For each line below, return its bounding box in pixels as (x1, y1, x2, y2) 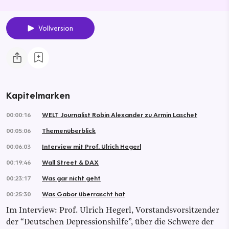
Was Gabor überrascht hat (42, 189, 125, 198)
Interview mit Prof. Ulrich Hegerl (42, 142, 141, 150)
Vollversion (38, 23, 73, 33)
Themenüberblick (42, 126, 96, 134)
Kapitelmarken (6, 89, 70, 101)
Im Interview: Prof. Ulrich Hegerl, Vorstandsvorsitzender (6, 206, 219, 215)
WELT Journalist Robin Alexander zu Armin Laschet (42, 110, 197, 119)
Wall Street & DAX (42, 157, 99, 166)
